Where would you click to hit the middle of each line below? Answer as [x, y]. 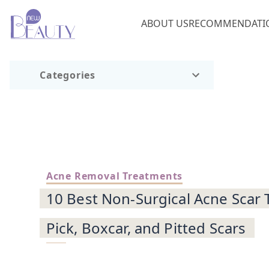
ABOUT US [165, 23]
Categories [68, 75]
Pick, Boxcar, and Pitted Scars [146, 228]
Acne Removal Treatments [114, 176]
